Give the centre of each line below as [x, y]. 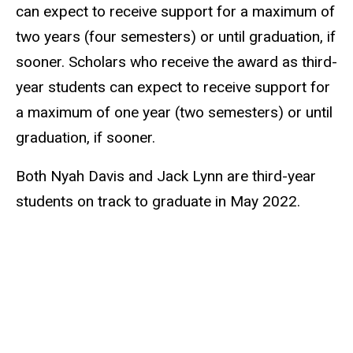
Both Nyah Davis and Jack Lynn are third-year [166, 176]
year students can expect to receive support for [173, 87]
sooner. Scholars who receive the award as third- [176, 62]
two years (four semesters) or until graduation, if [176, 37]
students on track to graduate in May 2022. [158, 202]
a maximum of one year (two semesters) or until [174, 113]
